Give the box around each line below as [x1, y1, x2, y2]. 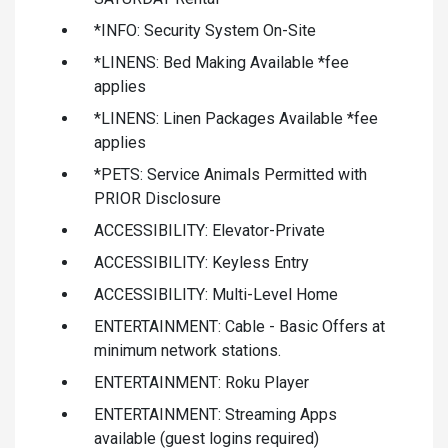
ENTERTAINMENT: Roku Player [94, 372, 309, 392]
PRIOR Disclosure [94, 188, 221, 208]
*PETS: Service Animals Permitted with [94, 164, 367, 184]
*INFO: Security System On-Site [94, 20, 316, 40]
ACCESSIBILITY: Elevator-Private [94, 220, 325, 240]
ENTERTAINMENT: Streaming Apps [94, 404, 337, 424]
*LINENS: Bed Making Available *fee [94, 52, 349, 72]
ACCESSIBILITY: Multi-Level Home [94, 284, 338, 304]
